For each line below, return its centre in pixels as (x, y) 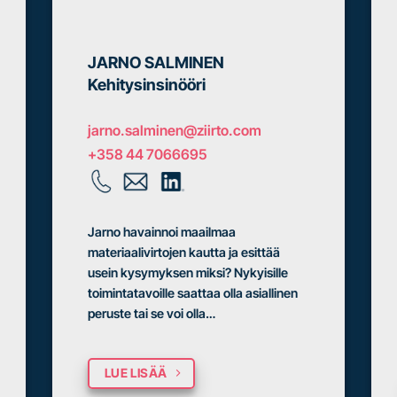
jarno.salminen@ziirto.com (175, 131)
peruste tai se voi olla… (152, 313)
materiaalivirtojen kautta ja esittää (184, 252)
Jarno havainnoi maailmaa (162, 231)
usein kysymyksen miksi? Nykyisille (188, 272)
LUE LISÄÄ (136, 372)
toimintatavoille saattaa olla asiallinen (193, 292)
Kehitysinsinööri (147, 85)
